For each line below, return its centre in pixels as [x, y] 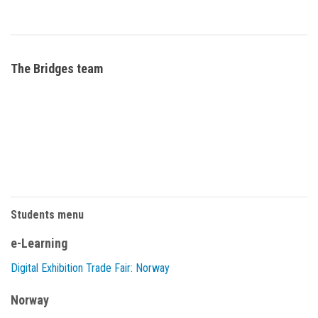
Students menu [47, 215]
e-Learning [39, 243]
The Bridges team [57, 69]
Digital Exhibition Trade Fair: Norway [90, 268]
